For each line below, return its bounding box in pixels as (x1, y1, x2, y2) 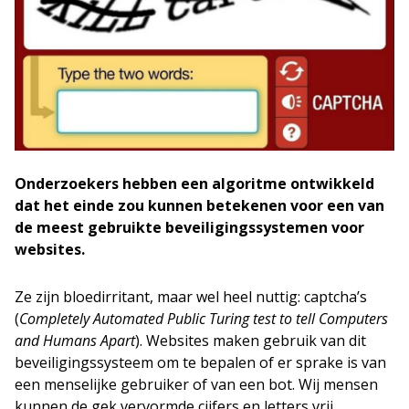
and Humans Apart (15, 330, 135, 351)
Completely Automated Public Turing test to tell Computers (19, 309, 388, 329)
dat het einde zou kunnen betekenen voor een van (15, 195, 384, 215)
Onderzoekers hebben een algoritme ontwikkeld (15, 173, 374, 194)
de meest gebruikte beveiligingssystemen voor (15, 217, 364, 237)
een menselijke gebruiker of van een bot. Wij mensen (15, 374, 378, 394)
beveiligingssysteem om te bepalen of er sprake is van (15, 352, 386, 372)
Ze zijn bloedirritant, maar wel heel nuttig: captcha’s (15, 287, 367, 307)
